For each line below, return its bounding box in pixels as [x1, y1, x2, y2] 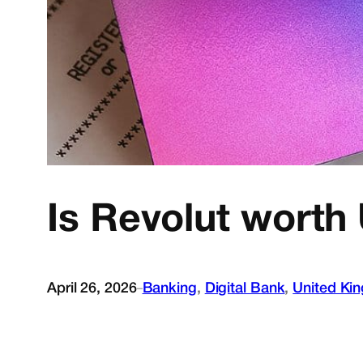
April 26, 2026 [47, 281, 137, 295]
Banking [142, 281, 197, 295]
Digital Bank [204, 281, 285, 295]
